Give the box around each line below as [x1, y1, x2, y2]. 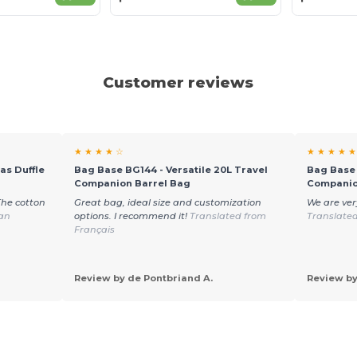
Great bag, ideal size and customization [73, 197, 261, 209]
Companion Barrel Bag [73, 177, 190, 189]
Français [73, 224, 115, 236]
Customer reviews [103, 73, 254, 92]
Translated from [189, 210, 266, 222]
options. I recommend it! [73, 210, 190, 222]
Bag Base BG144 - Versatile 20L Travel [73, 163, 268, 175]
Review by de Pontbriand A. [73, 273, 213, 284]
